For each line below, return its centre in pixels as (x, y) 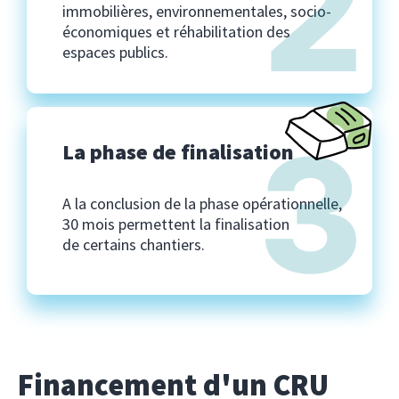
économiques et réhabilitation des (176, 31)
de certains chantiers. (134, 244)
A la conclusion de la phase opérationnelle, (202, 203)
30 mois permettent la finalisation (176, 224)
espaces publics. (115, 52)
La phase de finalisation (178, 151)
